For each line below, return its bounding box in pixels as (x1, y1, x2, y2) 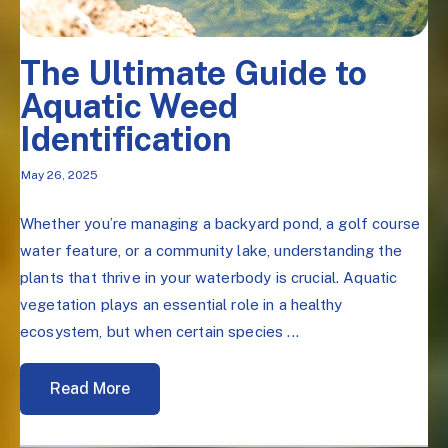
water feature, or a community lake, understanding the (20, 241, 402, 259)
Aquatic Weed (20, 85, 238, 126)
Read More (50, 378, 130, 398)
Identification (20, 118, 232, 159)
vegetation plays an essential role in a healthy (20, 295, 343, 313)
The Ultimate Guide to (20, 52, 367, 93)
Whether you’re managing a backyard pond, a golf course (20, 214, 421, 232)
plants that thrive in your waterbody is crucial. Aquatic (20, 268, 398, 286)
